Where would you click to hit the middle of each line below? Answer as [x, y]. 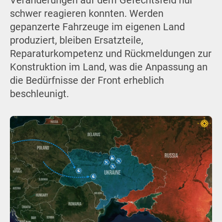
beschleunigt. [39, 94]
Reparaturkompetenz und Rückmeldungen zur [111, 54]
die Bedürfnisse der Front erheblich [87, 80]
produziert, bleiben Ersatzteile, [76, 40]
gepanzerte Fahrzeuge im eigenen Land [97, 27]
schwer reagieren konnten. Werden [86, 13]
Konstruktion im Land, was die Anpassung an [109, 67]
